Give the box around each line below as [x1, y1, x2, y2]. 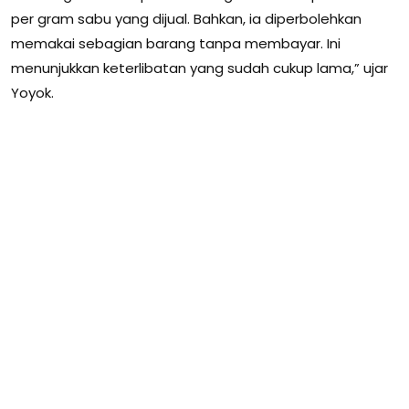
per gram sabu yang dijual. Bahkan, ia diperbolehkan [11, 9, 362, 29]
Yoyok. [11, 83, 54, 103]
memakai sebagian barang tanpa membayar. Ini [11, 34, 341, 54]
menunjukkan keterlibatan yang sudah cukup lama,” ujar [11, 58, 388, 79]
